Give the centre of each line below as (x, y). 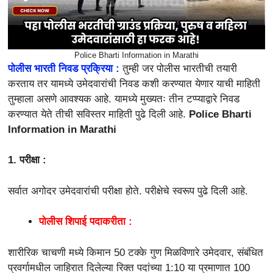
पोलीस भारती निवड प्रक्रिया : (65, 68)
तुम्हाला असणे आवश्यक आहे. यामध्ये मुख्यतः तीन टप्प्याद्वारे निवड (124, 99)
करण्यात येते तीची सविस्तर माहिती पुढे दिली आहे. (98, 114)
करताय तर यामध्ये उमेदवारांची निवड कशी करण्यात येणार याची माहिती (134, 83)
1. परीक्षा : (27, 160)
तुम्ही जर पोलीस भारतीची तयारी (180, 68)
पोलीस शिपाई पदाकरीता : (86, 222)
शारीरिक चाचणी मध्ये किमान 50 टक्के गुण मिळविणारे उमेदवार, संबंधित (136, 252)
